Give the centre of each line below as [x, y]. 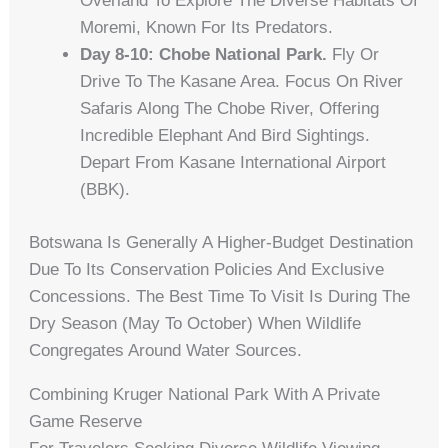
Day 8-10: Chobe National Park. [204, 55]
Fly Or [353, 55]
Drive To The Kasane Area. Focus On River [242, 82]
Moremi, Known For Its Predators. [207, 28]
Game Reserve [86, 421]
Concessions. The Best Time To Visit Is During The [220, 296]
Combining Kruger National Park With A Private [205, 394]
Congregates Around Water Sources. [166, 350]
